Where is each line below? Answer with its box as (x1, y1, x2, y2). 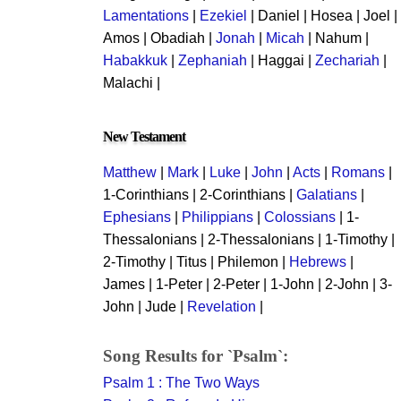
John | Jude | (103, 299, 187, 314)
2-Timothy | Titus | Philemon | (103, 254, 289, 269)
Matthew (103, 165, 157, 180)
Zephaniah (178, 53, 247, 68)
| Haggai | (247, 53, 315, 68)
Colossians (264, 209, 336, 225)
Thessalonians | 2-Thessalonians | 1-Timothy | (103, 232, 395, 247)
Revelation (187, 299, 256, 314)
